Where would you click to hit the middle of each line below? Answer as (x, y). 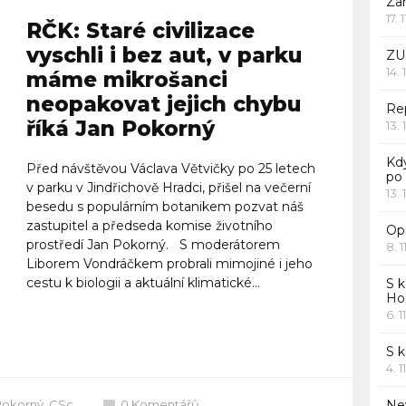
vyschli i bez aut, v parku (164, 55)
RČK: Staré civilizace (140, 30)
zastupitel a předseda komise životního (149, 225)
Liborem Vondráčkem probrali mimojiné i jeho (169, 263)
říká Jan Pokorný (120, 128)
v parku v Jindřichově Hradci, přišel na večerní (168, 187)
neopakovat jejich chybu (163, 104)
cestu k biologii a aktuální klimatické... (143, 282)
